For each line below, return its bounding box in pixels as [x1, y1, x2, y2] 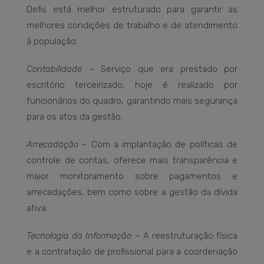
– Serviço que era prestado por [82, 64, 237, 75]
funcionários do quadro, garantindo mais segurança [27, 95, 237, 107]
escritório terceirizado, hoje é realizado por [27, 80, 237, 91]
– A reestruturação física [131, 230, 238, 242]
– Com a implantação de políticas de [78, 139, 237, 150]
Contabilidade [27, 64, 82, 75]
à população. [27, 36, 78, 47]
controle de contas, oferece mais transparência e [27, 155, 237, 166]
